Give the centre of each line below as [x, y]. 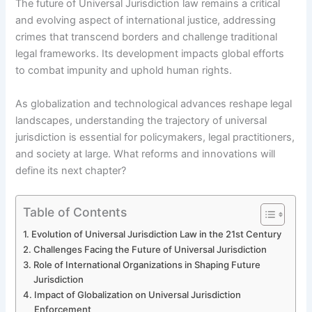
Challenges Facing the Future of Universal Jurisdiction [150, 249]
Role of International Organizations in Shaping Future [147, 264]
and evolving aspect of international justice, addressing [146, 21]
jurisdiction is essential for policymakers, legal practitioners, [155, 137]
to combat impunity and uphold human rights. [124, 71]
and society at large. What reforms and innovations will [146, 154]
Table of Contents [75, 212]
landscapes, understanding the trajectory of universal [141, 120]
